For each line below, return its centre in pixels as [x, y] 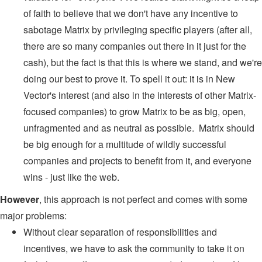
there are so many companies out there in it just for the [135, 46]
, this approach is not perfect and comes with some [143, 199]
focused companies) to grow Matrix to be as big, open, [135, 111]
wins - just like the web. [71, 177]
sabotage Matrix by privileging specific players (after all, [138, 29]
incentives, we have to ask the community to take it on [134, 248]
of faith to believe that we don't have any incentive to [131, 13]
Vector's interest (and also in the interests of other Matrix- [140, 95]
